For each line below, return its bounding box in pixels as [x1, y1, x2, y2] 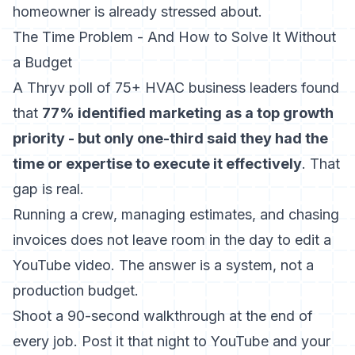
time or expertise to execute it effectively [13, 155, 302, 172]
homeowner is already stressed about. [13, 3, 262, 20]
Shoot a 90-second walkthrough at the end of [13, 307, 313, 324]
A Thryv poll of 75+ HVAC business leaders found [13, 79, 339, 96]
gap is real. [13, 181, 84, 197]
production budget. [13, 282, 139, 299]
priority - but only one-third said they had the [13, 130, 328, 147]
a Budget [13, 54, 72, 71]
